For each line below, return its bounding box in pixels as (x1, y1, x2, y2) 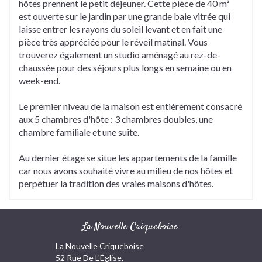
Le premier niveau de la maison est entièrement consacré (19, 101, 242, 112)
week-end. (19, 75, 60, 87)
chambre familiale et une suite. (19, 126, 139, 138)
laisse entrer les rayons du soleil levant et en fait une (19, 23, 222, 35)
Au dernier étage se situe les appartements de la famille (19, 152, 237, 164)
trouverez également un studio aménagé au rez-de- (19, 49, 220, 61)
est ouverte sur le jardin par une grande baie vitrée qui (19, 11, 230, 22)
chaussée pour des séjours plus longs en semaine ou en (19, 62, 232, 74)
